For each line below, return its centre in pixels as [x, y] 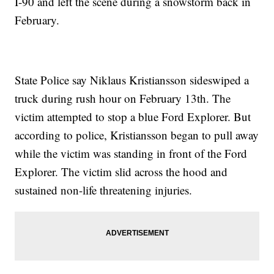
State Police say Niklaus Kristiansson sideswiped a [132, 80]
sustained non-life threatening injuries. [104, 190]
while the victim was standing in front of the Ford [131, 154]
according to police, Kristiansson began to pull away [137, 135]
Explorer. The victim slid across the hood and [121, 172]
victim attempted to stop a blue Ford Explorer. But [133, 117]
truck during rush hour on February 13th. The [123, 98]
